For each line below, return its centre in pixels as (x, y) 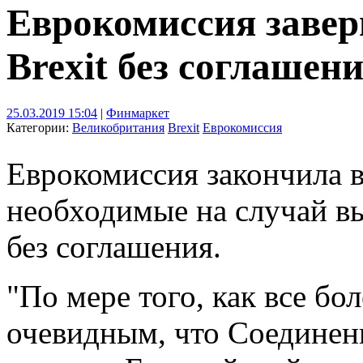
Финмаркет (138, 113)
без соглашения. (114, 246)
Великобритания (118, 127)
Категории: (39, 127)
